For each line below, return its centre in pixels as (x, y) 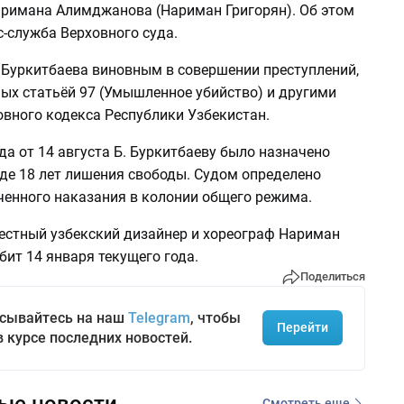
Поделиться (332, 277)
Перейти (302, 328)
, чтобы (215, 317)
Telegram (159, 317)
